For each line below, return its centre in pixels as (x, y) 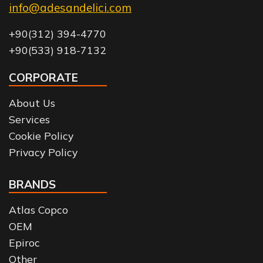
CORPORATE (43, 77)
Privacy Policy (43, 152)
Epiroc (24, 243)
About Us (32, 102)
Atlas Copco (38, 210)
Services (29, 119)
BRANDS (32, 185)
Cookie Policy (41, 135)
